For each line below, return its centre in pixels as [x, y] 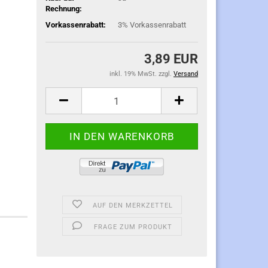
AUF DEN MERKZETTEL [133, 205]
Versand [186, 74]
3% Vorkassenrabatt [152, 25]
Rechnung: [64, 8]
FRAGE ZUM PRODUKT [133, 227]
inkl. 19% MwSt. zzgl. [141, 74]
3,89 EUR [171, 59]
